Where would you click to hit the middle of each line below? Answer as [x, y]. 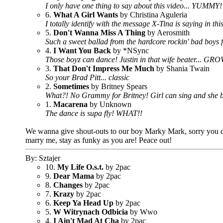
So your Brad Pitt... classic [87, 77]
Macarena [70, 104]
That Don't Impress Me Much [104, 68]
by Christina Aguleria [153, 15]
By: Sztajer [43, 158]
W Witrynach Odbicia [91, 212]
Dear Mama [74, 176]
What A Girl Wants [86, 15]
